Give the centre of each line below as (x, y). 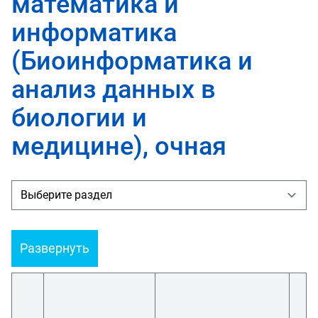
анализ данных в (114, 89)
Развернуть (55, 248)
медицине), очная (119, 146)
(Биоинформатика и (132, 61)
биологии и (79, 118)
